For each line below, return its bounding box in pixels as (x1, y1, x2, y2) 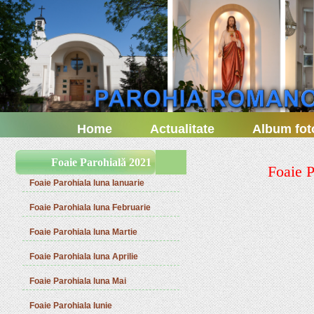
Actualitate (150, 122, 215, 136)
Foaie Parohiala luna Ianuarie (29, 178, 145, 188)
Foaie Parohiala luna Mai (29, 276, 127, 286)
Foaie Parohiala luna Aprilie (29, 252, 139, 261)
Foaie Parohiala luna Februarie (29, 203, 151, 212)
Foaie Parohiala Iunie (29, 301, 113, 310)
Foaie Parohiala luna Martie (29, 227, 138, 237)
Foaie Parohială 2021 (50, 156, 151, 168)
